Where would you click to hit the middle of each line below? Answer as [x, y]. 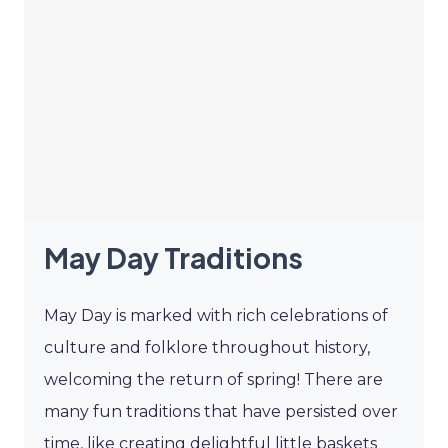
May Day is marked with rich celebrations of [216, 316]
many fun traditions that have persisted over [221, 412]
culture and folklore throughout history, [207, 348]
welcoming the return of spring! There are [213, 380]
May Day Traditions [173, 258]
